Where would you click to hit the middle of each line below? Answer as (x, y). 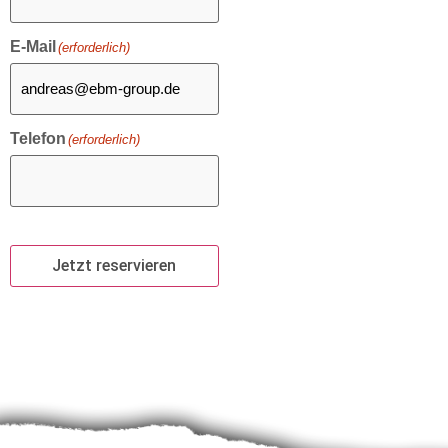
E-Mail (33, 47)
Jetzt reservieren (114, 266)
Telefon (38, 139)
